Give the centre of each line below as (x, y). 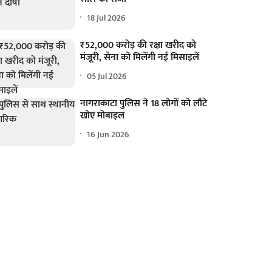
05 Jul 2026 (107, 76)
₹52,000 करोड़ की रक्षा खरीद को (138, 46)
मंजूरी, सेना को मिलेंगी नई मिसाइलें (140, 58)
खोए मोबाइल (103, 116)
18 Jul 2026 (107, 18)
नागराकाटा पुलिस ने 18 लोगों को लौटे (144, 104)
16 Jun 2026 (108, 134)
